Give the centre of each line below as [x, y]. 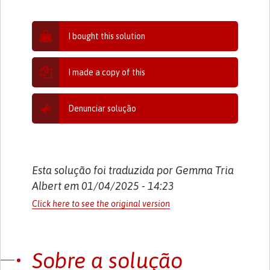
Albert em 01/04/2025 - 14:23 [103, 186]
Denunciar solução [102, 108]
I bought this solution [107, 36]
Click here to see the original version [101, 203]
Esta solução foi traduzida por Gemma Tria [133, 170]
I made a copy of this [107, 72]
